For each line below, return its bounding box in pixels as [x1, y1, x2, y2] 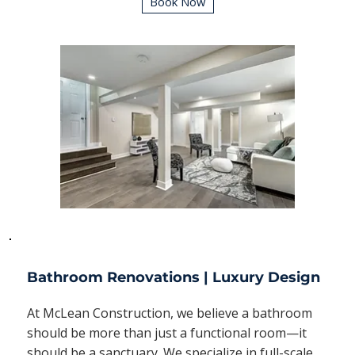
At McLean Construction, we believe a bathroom [26, 304, 312, 323]
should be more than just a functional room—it [26, 324, 307, 342]
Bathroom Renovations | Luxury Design [26, 269, 320, 287]
